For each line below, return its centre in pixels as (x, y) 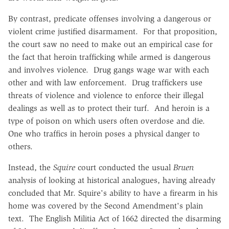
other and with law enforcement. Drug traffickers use (105, 82)
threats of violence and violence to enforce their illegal (106, 95)
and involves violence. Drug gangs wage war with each (109, 70)
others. (20, 146)
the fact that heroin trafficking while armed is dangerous (109, 57)
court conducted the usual (124, 167)
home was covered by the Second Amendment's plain (106, 205)
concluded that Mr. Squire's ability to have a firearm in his (113, 193)
